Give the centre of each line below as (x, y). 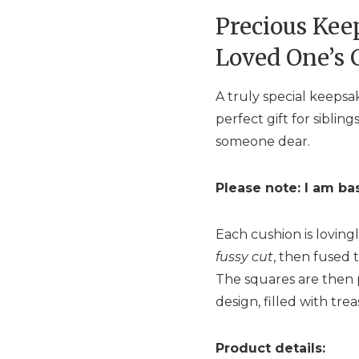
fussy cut (244, 257)
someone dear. (263, 141)
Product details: (270, 348)
